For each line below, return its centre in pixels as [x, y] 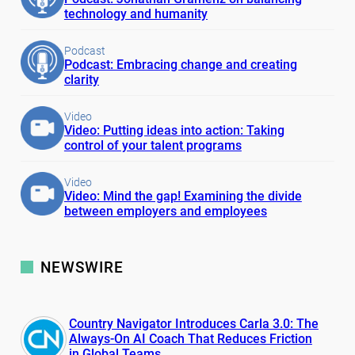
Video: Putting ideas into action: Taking [174, 130]
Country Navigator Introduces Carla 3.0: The [193, 323]
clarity [81, 79]
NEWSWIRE [82, 267]
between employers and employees [165, 211]
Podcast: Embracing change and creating [180, 64]
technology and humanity [136, 13]
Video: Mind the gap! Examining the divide [183, 196]
